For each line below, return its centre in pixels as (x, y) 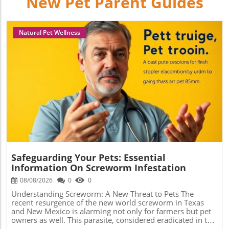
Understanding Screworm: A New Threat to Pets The (102, 193)
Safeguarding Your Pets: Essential (88, 157)
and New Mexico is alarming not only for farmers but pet (111, 211)
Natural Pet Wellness (50, 32)
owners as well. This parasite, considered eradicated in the (113, 220)
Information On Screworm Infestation (99, 167)
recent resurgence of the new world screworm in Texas (108, 202)
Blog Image (116, 92)
